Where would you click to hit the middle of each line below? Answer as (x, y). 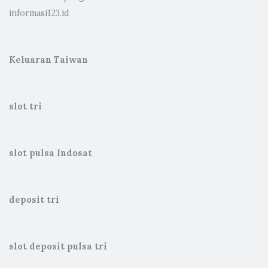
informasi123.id (39, 13)
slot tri (25, 106)
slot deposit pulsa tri (58, 246)
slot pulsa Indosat (51, 153)
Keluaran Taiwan (48, 60)
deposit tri (34, 200)
